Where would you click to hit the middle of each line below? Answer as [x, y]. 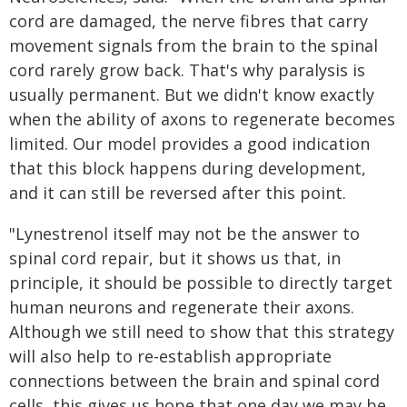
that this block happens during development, [188, 168]
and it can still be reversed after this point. [178, 193]
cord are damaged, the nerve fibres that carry [189, 21]
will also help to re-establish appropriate [170, 356]
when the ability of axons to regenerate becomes [202, 119]
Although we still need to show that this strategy [202, 332]
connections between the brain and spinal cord [194, 381]
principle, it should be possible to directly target [201, 283]
